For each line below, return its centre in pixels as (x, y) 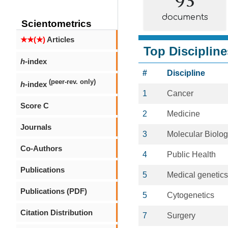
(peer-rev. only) (72, 82)
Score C (35, 106)
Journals (36, 127)
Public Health (191, 154)
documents (185, 17)
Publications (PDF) (54, 191)
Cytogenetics (191, 195)
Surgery (181, 216)
